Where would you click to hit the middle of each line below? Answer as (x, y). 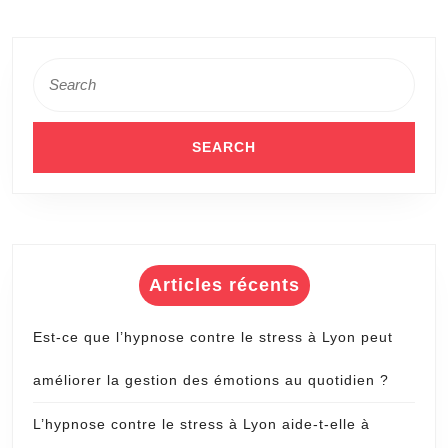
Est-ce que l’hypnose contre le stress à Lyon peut (213, 336)
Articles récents (224, 284)
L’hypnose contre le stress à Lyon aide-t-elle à (201, 423)
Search (54, 66)
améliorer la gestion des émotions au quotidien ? (211, 379)
